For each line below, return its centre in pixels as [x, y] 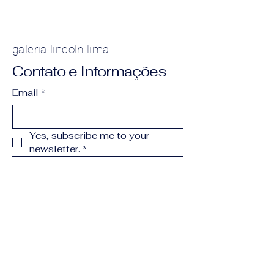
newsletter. [55, 149]
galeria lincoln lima [61, 49]
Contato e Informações [89, 71]
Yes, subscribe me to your [89, 135]
